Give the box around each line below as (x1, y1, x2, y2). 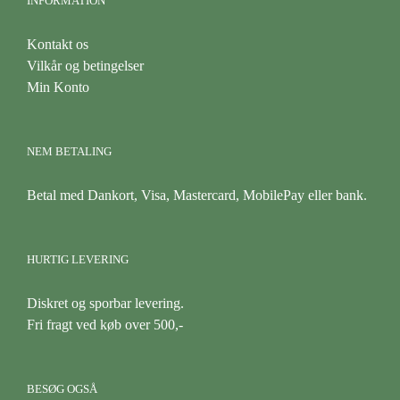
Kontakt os (27, 36, 88, 52)
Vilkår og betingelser (27, 57, 144, 73)
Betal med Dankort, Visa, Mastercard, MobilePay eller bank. (27, 187, 367, 203)
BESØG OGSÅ (27, 381, 97, 396)
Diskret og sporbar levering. (27, 295, 184, 311)
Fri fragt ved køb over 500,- (27, 316, 183, 332)
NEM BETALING (27, 144, 112, 158)
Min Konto (27, 79, 89, 95)
